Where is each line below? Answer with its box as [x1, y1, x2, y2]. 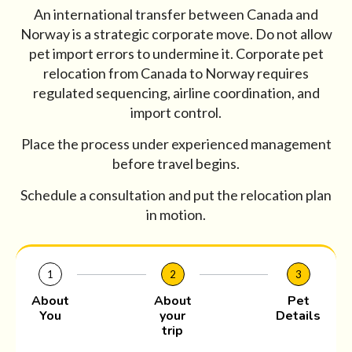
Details [276, 307, 321, 325]
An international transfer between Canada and [34, 5, 318, 24]
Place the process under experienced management [20, 135, 332, 153]
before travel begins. [112, 155, 240, 173]
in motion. [146, 206, 206, 224]
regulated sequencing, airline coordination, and [32, 84, 320, 102]
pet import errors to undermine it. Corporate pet [28, 45, 324, 63]
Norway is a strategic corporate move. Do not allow [20, 25, 332, 43]
